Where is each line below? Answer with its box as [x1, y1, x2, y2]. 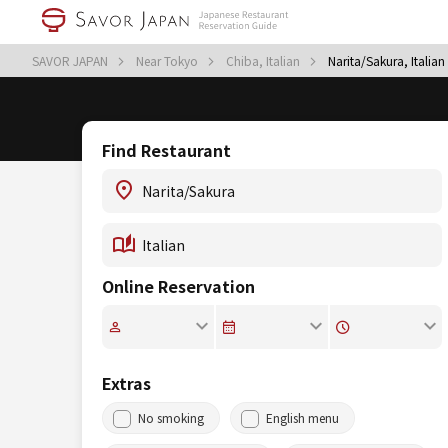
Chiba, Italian [226, 52, 303, 69]
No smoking [138, 409, 204, 426]
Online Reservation [102, 274, 255, 298]
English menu [266, 409, 339, 426]
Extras [102, 371, 151, 395]
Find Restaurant [102, 138, 231, 162]
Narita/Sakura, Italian [328, 52, 445, 69]
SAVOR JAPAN [32, 52, 111, 69]
